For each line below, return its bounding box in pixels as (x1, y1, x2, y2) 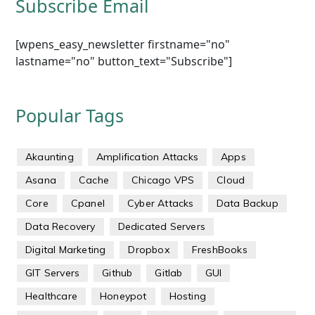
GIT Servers (25, 266, 80, 280)
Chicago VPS (131, 174, 195, 187)
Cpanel (70, 197, 105, 210)
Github (102, 266, 133, 280)
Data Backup (216, 197, 278, 210)
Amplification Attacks (96, 150, 199, 164)
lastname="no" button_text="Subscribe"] (15, 53, 232, 70)
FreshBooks (191, 243, 247, 257)
